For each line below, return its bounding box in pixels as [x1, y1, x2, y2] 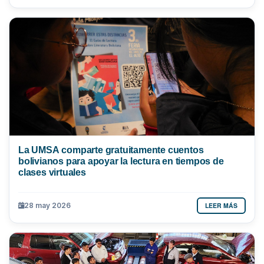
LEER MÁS [205, 200, 237, 210]
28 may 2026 [24, 201, 71, 210]
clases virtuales [18, 166, 86, 177]
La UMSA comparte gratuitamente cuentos [18, 144, 204, 155]
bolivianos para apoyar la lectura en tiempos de [18, 155, 224, 166]
